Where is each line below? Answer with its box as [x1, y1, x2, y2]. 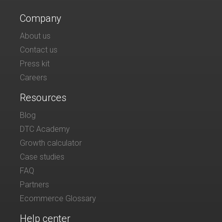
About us [20, 31, 51, 41]
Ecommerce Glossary [20, 193, 96, 203]
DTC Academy [20, 124, 70, 134]
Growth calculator [20, 138, 82, 148]
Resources [20, 91, 66, 104]
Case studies [20, 152, 64, 162]
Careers [20, 72, 47, 82]
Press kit [20, 58, 50, 68]
